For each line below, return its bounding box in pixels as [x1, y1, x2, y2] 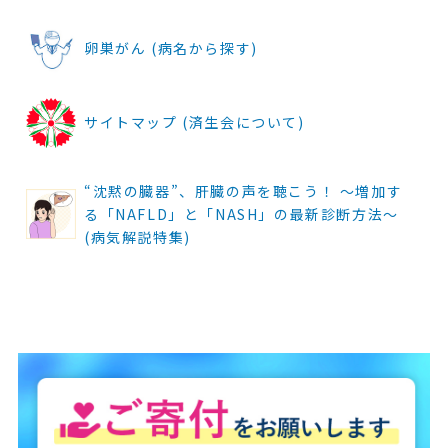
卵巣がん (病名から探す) [83, 38, 258, 59]
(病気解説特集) [83, 226, 191, 247]
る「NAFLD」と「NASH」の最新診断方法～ [83, 203, 399, 224]
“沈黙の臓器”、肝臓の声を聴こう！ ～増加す [83, 180, 403, 201]
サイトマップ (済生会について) [83, 112, 305, 133]
